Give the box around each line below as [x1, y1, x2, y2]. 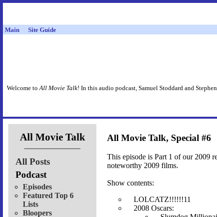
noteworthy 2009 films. [107, 161, 178, 170]
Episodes [23, 182, 52, 191]
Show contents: [107, 179, 154, 187]
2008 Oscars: [134, 204, 174, 213]
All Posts [15, 156, 50, 167]
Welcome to [7, 84, 39, 92]
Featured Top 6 [23, 191, 74, 200]
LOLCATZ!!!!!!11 [134, 195, 191, 204]
